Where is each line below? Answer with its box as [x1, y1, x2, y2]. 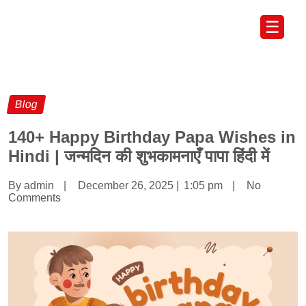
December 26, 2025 [78, 179, 173, 191]
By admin [8, 179, 54, 191]
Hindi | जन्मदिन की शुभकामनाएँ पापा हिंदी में [8, 146, 269, 165]
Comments [8, 191, 61, 204]
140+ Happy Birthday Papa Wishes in [8, 127, 296, 146]
